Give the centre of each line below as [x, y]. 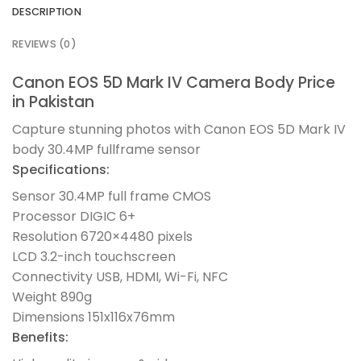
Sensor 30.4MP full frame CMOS [112, 197]
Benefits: [40, 338]
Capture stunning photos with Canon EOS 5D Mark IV [179, 130]
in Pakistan [53, 102]
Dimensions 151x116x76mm [93, 317]
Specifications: [61, 170]
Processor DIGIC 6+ [74, 217]
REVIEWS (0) [44, 44]
